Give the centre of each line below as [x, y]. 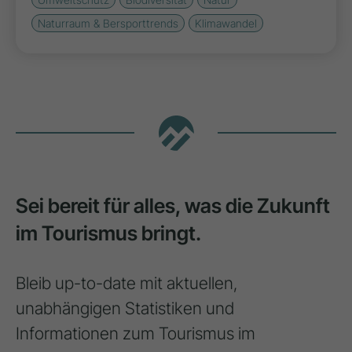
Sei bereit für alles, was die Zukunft [173, 206]
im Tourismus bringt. [108, 233]
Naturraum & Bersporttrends [108, 23]
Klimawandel [226, 23]
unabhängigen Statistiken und [125, 308]
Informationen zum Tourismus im [136, 334]
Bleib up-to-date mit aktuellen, [127, 283]
